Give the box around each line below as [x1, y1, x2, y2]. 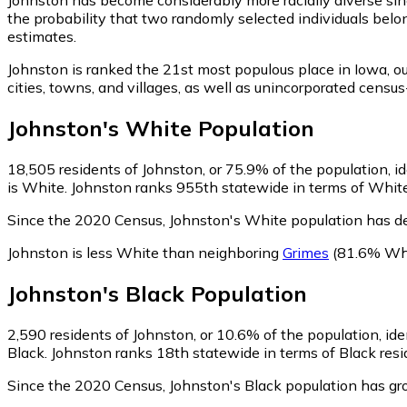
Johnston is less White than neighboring [7, 243, 283, 262]
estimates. [7, 26, 76, 45]
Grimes [283, 243, 329, 262]
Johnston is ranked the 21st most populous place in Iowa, [7, 59, 390, 78]
